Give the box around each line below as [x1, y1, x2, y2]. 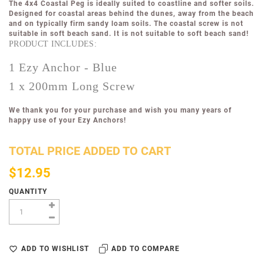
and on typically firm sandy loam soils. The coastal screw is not [9, 19, 243, 28]
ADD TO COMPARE [111, 245, 180, 253]
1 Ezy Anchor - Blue [9, 61, 117, 74]
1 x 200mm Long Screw [9, 80, 135, 93]
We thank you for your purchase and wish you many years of [9, 106, 232, 115]
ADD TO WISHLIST [21, 245, 89, 253]
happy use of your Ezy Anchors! [9, 116, 126, 125]
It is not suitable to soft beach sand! [114, 29, 249, 38]
